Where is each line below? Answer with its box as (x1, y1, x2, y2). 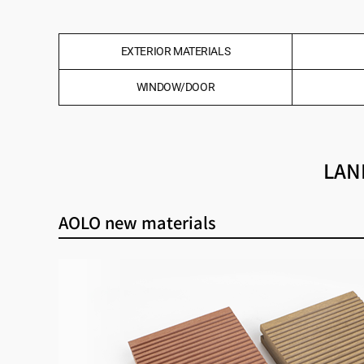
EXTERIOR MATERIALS (120, 44, 231, 58)
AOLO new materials (58, 210, 216, 234)
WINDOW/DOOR (136, 80, 215, 93)
